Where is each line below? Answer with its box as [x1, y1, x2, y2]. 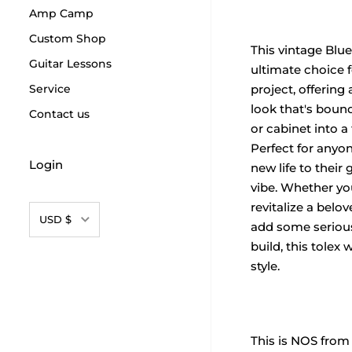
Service [29, 81, 71, 96]
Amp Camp [29, 5, 94, 20]
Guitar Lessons [29, 56, 112, 71]
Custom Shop [29, 31, 107, 46]
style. [250, 258, 280, 274]
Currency [29, 203, 84, 219]
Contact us [29, 106, 90, 121]
